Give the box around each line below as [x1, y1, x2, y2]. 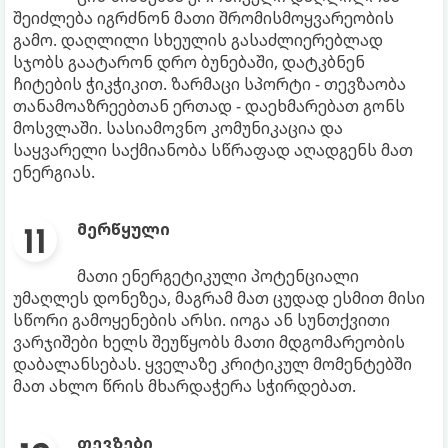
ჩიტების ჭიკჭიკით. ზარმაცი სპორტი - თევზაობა [13, 73, 406, 96]
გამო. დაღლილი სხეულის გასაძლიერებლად [13, 29, 383, 52]
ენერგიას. [13, 161, 95, 184]
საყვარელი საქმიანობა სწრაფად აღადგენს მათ [13, 139, 413, 162]
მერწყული [77, 218, 170, 241]
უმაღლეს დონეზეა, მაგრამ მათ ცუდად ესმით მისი [13, 287, 425, 310]
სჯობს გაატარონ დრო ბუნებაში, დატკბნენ [13, 51, 365, 74]
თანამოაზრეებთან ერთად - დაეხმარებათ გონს [13, 95, 405, 118]
